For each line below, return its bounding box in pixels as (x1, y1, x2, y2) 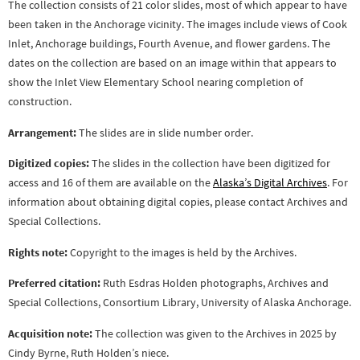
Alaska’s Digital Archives (213, 175, 327, 190)
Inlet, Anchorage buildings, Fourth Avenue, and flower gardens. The (8, 36, 330, 51)
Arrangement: (8, 125, 76, 140)
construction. (8, 94, 72, 109)
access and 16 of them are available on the (8, 175, 213, 190)
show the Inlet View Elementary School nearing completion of (8, 75, 303, 90)
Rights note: (8, 244, 67, 260)
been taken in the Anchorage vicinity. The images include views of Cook (8, 17, 347, 32)
